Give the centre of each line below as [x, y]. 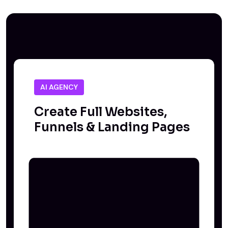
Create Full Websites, [101, 112]
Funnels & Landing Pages [112, 127]
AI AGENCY [59, 87]
